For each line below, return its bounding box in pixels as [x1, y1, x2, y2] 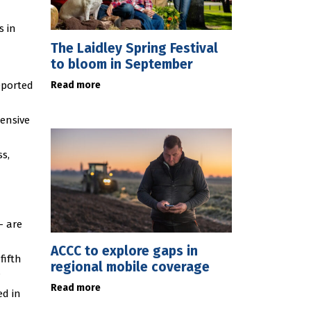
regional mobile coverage [51, 259, 210, 275]
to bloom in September [51, 56, 193, 72]
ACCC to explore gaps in [51, 243, 198, 259]
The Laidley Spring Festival [51, 40, 218, 56]
